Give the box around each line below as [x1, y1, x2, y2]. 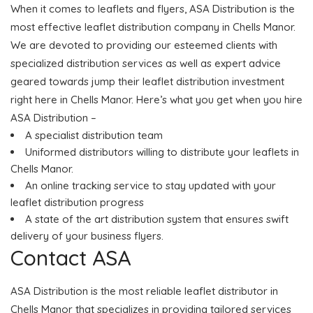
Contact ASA [10, 244, 131, 271]
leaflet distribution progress [10, 195, 144, 209]
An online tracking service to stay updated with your [25, 178, 276, 192]
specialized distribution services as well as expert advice [10, 56, 281, 70]
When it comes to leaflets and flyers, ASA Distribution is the [10, 1, 295, 15]
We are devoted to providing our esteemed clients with [10, 38, 277, 52]
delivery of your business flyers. [10, 228, 163, 242]
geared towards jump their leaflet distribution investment [10, 74, 284, 88]
